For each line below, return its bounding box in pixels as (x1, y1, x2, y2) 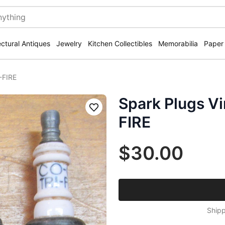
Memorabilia (158, 39, 198, 48)
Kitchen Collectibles (88, 39, 152, 48)
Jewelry (56, 39, 82, 48)
